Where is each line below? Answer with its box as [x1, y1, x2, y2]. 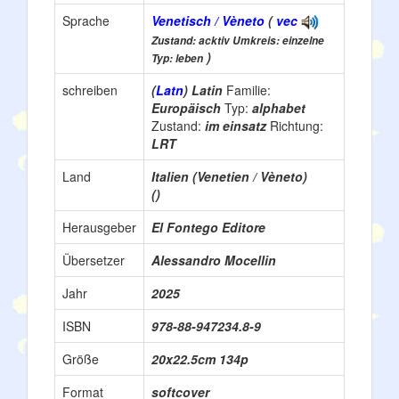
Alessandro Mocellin [151, 250, 276, 269]
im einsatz [205, 116, 270, 134]
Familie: [226, 80, 271, 99]
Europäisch [151, 98, 224, 117]
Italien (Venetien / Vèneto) [151, 167, 307, 185]
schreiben [62, 80, 118, 99]
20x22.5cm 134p [151, 349, 248, 368]
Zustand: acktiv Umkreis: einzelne [151, 32, 324, 48]
